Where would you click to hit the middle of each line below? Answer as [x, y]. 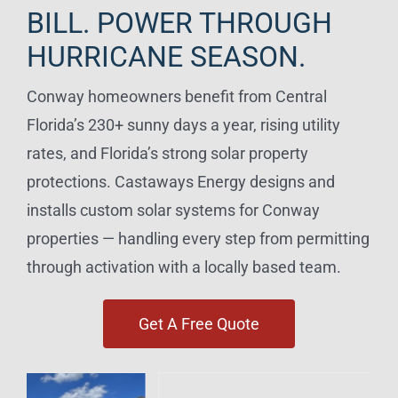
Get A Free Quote [199, 323]
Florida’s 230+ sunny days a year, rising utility [183, 124]
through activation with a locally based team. [183, 267]
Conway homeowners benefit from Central [176, 96]
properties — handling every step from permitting [198, 238]
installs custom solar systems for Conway [173, 210]
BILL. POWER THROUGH [179, 23]
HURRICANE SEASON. [166, 56]
